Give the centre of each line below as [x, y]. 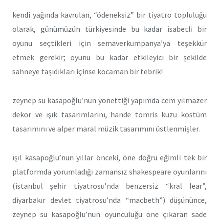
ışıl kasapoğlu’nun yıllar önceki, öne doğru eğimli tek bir [109, 157]
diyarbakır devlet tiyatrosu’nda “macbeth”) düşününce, [109, 200]
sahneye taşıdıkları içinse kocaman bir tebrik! [88, 72]
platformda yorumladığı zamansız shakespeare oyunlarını [109, 171]
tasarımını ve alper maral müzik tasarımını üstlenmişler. [106, 129]
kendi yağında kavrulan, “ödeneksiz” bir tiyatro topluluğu [109, 15]
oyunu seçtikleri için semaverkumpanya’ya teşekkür [109, 43]
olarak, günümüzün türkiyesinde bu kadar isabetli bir [109, 29]
